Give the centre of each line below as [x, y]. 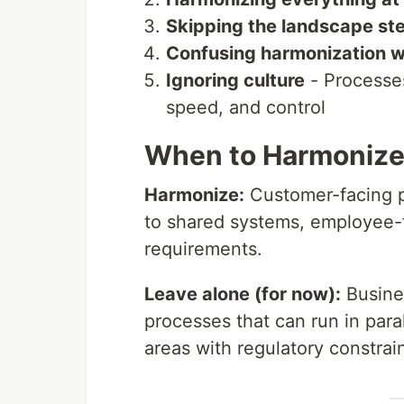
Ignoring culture [235, 80]
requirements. [203, 249]
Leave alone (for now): [243, 294]
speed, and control [246, 107]
